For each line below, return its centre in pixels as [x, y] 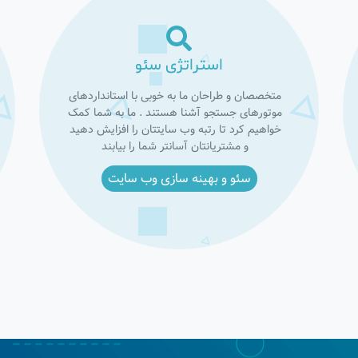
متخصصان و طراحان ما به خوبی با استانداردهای [175, 96]
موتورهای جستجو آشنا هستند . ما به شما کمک [175, 113]
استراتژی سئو [179, 66]
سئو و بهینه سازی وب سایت [179, 179]
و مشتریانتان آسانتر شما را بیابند [175, 146]
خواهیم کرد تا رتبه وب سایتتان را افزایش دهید [175, 129]
